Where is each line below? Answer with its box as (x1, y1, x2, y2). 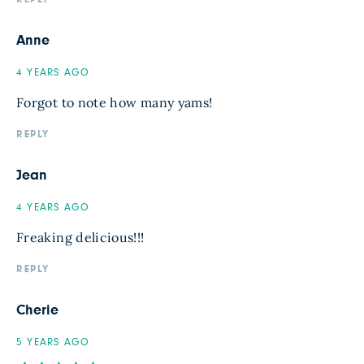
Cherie (16, 303, 58, 318)
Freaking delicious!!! (16, 229, 145, 246)
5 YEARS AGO (16, 337, 90, 349)
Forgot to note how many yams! (16, 94, 213, 111)
